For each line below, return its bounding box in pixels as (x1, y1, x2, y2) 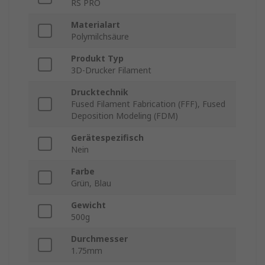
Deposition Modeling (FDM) (71, 110, 178, 122)
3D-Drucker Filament (71, 64, 151, 76)
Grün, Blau (71, 177, 111, 189)
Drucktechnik (71, 86, 128, 98)
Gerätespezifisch (71, 132, 144, 144)
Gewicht (71, 199, 106, 211)
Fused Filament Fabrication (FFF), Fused (71, 98, 225, 110)
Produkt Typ (71, 53, 124, 64)
